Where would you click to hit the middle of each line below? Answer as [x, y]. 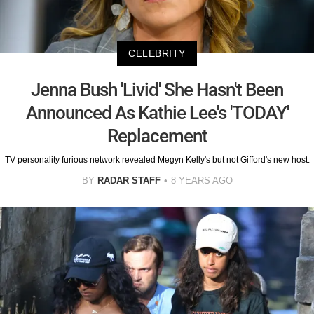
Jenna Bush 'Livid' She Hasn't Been [157, 90]
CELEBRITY [157, 54]
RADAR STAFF [129, 181]
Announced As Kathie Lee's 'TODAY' [157, 113]
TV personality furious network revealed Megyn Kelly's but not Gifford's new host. [157, 160]
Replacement [157, 136]
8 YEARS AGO [202, 181]
